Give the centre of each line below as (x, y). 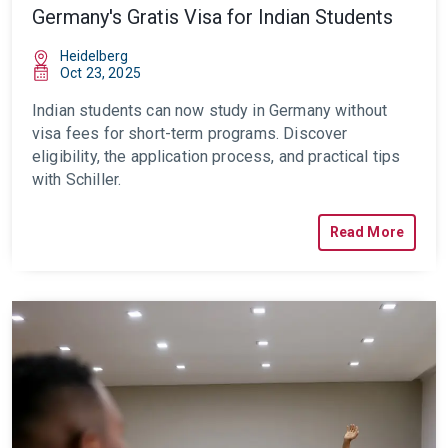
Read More (366, 232)
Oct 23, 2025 (100, 73)
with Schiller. (77, 179)
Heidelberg (94, 56)
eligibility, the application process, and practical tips (216, 156)
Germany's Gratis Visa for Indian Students (212, 17)
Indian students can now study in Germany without (210, 110)
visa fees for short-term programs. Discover (190, 133)
